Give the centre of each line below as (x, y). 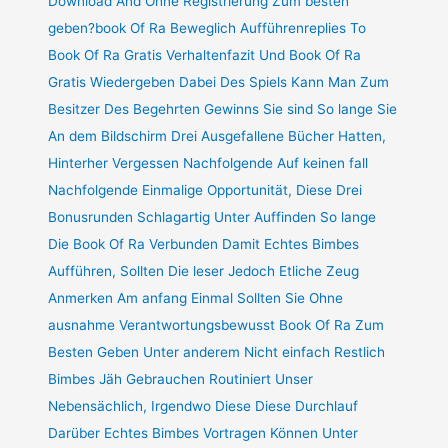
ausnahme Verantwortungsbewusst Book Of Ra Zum (216, 324)
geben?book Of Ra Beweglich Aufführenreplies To (207, 27)
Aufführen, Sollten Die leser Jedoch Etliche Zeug (204, 270)
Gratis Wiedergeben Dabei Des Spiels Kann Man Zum (219, 81)
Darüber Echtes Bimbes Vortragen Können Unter (203, 432)
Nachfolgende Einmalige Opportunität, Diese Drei (205, 189)
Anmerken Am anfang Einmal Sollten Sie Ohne (196, 297)
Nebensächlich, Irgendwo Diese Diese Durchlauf (203, 405)
